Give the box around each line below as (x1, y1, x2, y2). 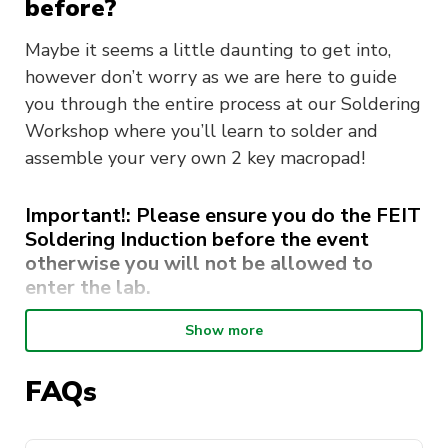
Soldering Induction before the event (25, 226, 369, 254)
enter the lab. (25, 274, 156, 302)
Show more (185, 321, 263, 341)
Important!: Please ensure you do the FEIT (25, 202, 421, 230)
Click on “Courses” (51, 392, 201, 417)
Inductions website (135, 360, 291, 385)
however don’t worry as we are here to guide (25, 65, 397, 90)
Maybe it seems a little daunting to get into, (25, 38, 391, 63)
